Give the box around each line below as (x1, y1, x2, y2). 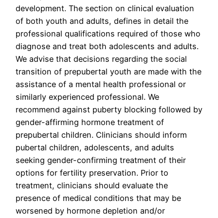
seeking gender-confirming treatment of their (16, 155, 186, 165)
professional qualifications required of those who (16, 29, 200, 39)
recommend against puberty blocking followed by (16, 105, 202, 115)
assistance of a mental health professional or (16, 79, 186, 90)
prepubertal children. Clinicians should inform (16, 130, 187, 140)
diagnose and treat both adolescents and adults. (16, 41, 199, 52)
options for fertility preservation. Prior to (16, 168, 168, 178)
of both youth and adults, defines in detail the (16, 16, 188, 26)
